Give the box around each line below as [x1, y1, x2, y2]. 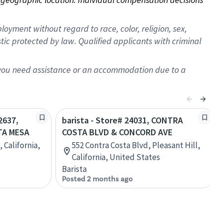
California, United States [72, 152, 160, 163]
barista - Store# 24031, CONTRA [62, 114, 183, 126]
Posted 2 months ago [62, 174, 133, 183]
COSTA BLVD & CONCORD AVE [62, 126, 172, 138]
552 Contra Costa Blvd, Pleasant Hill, [72, 140, 200, 151]
